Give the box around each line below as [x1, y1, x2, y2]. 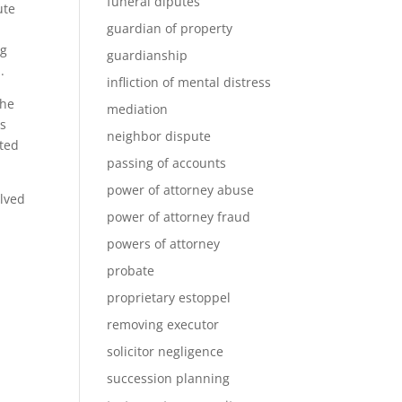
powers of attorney [107, 235, 221, 252]
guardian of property [107, 20, 233, 37]
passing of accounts [107, 154, 227, 171]
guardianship [107, 47, 188, 64]
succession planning [107, 370, 231, 387]
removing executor [107, 316, 220, 333]
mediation [107, 100, 169, 118]
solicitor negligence [107, 343, 224, 360]
